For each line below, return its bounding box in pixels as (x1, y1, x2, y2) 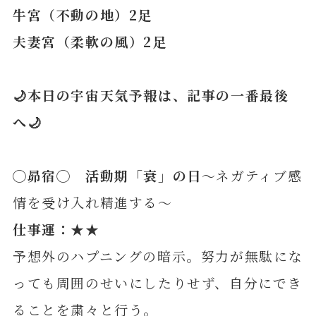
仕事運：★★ (12, 219, 100, 238)
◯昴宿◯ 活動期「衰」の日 (12, 165, 202, 185)
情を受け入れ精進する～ (12, 192, 173, 212)
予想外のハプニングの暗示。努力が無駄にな (12, 245, 303, 265)
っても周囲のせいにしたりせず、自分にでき (12, 272, 303, 292)
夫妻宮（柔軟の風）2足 (12, 31, 167, 51)
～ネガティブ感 (201, 165, 303, 185)
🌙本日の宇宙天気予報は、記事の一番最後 (12, 85, 289, 104)
